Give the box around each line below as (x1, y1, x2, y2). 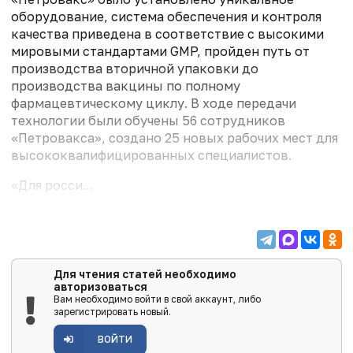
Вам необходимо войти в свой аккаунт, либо (53, 293, 261, 306)
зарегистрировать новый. (53, 306, 171, 318)
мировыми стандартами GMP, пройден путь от (11, 43, 310, 60)
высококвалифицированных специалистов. (11, 147, 292, 164)
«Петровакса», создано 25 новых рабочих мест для (11, 130, 338, 147)
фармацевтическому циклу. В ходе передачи (11, 95, 296, 112)
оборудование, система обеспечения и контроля (11, 9, 321, 25)
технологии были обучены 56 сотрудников (11, 113, 285, 129)
